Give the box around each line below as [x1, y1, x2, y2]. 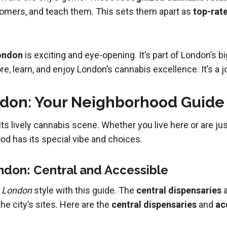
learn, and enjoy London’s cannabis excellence [10, 64, 197, 75]
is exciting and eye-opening [22, 50, 135, 61]
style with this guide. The [31, 185, 136, 196]
